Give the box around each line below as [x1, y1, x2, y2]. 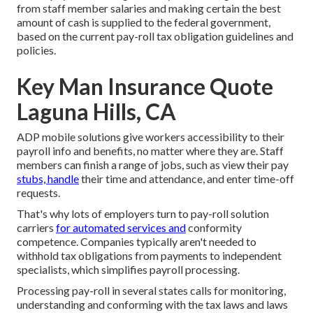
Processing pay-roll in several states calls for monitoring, [17, 284, 286, 298]
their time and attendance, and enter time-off [79, 172, 294, 186]
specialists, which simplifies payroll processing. [17, 263, 240, 277]
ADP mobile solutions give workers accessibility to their [17, 130, 284, 144]
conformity [186, 221, 242, 235]
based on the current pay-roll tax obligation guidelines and [17, 29, 293, 43]
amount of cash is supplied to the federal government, [17, 15, 270, 29]
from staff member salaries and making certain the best [17, 1, 281, 15]
